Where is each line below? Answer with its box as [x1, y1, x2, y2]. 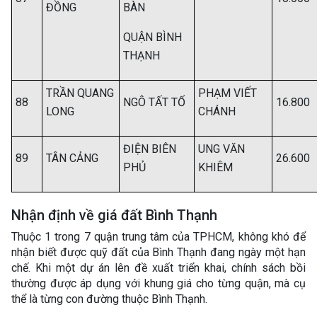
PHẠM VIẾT [198, 86, 257, 100]
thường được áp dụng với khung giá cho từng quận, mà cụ [11, 277, 306, 290]
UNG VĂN [198, 142, 245, 156]
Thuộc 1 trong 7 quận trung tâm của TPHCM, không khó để [11, 230, 306, 243]
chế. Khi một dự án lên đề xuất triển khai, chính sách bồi [11, 261, 306, 275]
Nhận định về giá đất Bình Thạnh [11, 207, 217, 224]
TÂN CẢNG [46, 151, 98, 165]
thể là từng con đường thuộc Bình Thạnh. [11, 292, 207, 306]
